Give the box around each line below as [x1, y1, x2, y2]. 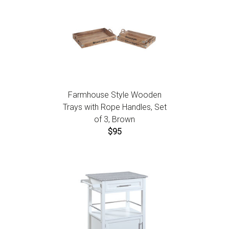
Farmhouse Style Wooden [67, 90, 162, 100]
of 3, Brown [94, 114, 135, 124]
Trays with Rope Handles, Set [62, 102, 167, 112]
